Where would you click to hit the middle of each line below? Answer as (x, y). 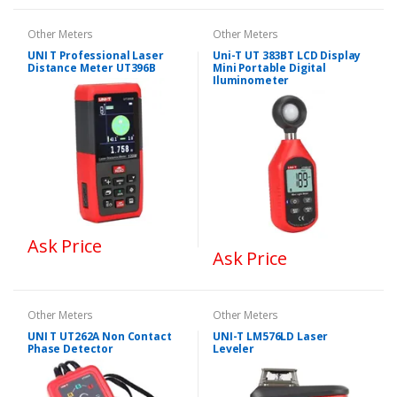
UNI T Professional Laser (96, 55)
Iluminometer (251, 80)
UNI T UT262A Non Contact (100, 336)
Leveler (234, 348)
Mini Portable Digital (269, 67)
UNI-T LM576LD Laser (271, 336)
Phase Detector (70, 348)
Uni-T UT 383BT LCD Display (287, 55)
